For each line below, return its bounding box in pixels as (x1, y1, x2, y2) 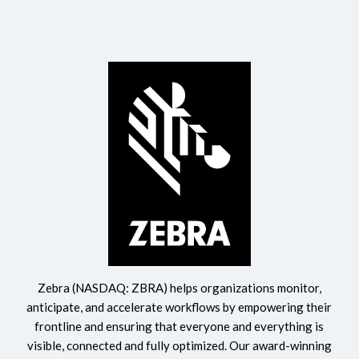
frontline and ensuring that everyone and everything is (34, 319, 325, 334)
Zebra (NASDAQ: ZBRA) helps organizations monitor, (37, 280, 321, 296)
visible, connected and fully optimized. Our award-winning (26, 338, 332, 353)
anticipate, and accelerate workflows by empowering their (26, 300, 333, 315)
